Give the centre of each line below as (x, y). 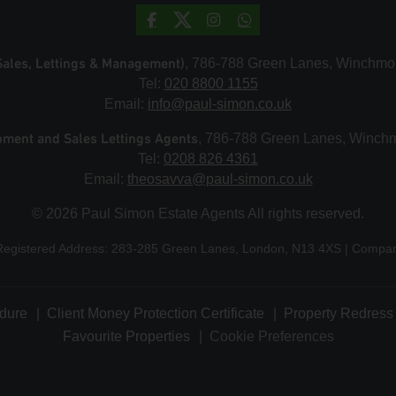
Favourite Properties (126, 337)
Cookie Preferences (271, 337)
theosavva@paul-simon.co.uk (220, 179)
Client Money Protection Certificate (156, 314)
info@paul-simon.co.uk (220, 104)
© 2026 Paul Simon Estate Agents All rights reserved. (198, 214)
